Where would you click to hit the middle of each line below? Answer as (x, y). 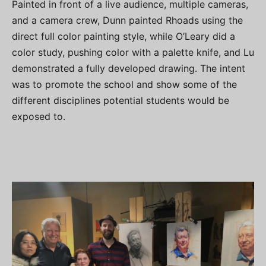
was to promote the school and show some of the (124, 84)
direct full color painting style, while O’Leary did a (123, 36)
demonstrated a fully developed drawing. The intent (129, 68)
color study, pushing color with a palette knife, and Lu (133, 52)
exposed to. (39, 116)
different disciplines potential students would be (121, 100)
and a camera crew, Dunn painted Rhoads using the (127, 20)
